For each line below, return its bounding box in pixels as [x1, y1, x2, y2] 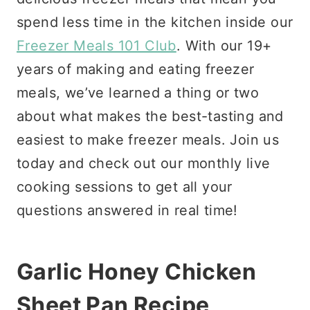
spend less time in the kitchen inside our [17, 13, 293, 30]
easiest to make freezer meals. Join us [17, 131, 280, 148]
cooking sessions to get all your [17, 178, 232, 195]
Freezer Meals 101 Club [17, 37, 176, 54]
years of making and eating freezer [17, 60, 255, 77]
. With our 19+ [176, 37, 272, 54]
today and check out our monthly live [17, 154, 271, 172]
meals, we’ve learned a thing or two [17, 84, 259, 101]
